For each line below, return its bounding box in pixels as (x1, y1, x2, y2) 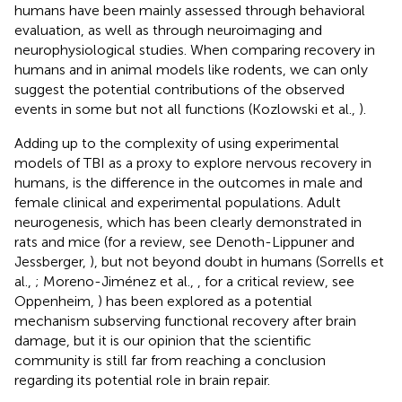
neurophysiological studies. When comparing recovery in (14, 40, 375, 58)
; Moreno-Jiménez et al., (35, 272, 197, 290)
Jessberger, (14, 252, 90, 270)
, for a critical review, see (197, 272, 354, 290)
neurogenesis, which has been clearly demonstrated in (14, 213, 362, 231)
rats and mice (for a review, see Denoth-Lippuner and (14, 232, 354, 250)
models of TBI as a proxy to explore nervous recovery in (14, 153, 371, 171)
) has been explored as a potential (98, 292, 312, 310)
